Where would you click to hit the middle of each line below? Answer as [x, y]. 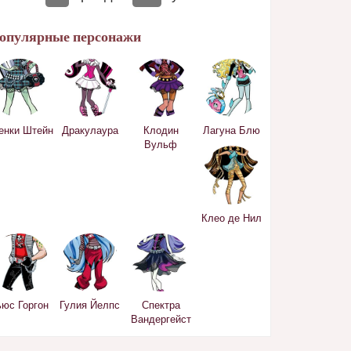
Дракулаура [90, 130]
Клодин [161, 130]
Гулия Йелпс [90, 305]
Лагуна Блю [232, 130]
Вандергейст [161, 319]
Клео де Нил [232, 217]
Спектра [161, 305]
